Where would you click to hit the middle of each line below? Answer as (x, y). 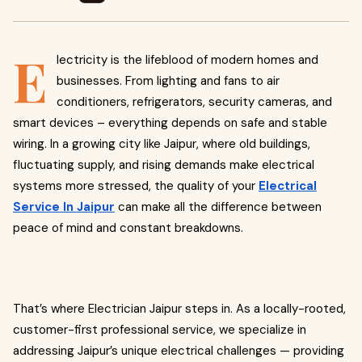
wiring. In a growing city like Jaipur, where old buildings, (162, 144)
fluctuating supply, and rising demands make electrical (164, 165)
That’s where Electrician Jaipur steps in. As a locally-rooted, (179, 309)
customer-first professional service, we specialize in (160, 330)
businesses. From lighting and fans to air (168, 81)
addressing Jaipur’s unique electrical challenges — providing (179, 351)
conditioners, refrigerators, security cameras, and (194, 102)
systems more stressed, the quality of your (136, 186)
